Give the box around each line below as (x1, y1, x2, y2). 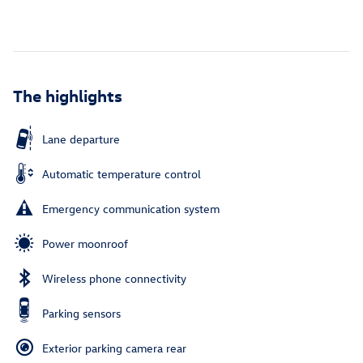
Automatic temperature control (42, 165, 201, 181)
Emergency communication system (42, 200, 220, 216)
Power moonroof (42, 235, 128, 251)
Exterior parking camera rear (42, 340, 186, 356)
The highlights (13, 83, 122, 105)
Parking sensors (42, 305, 121, 321)
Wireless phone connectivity (42, 270, 186, 286)
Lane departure (42, 130, 120, 147)
